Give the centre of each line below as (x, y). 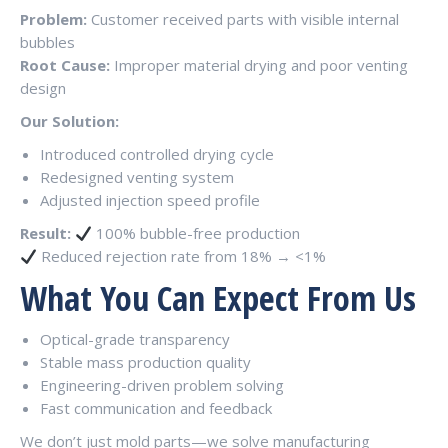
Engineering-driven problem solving (162, 385)
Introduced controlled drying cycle (157, 154)
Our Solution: (69, 121)
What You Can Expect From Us (218, 298)
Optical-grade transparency (135, 339)
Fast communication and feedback (156, 408)
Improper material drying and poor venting (259, 65)
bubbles (47, 42)
